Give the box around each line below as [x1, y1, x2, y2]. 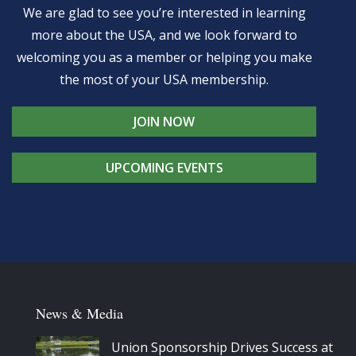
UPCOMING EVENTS [105, 159, 223, 177]
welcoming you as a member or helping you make [16, 48, 312, 67]
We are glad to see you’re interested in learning [22, 4, 306, 22]
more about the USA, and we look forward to [31, 26, 297, 44]
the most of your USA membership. [60, 71, 269, 89]
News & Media [36, 304, 123, 323]
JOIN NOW [133, 113, 195, 131]
